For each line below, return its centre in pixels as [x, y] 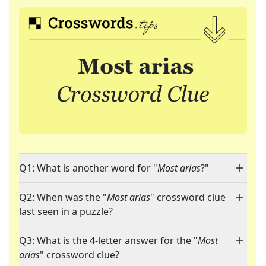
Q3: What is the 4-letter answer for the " [108, 241]
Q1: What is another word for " [88, 168]
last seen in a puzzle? [66, 212]
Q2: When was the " [63, 197]
